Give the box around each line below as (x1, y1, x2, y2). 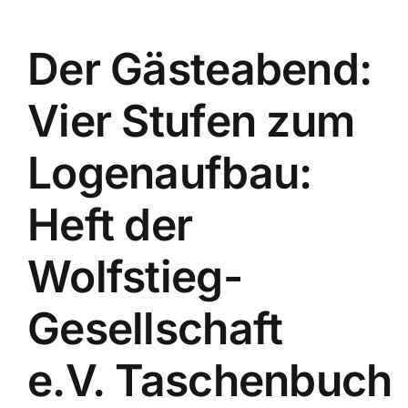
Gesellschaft (27, 301, 283, 356)
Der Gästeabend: (27, 42, 372, 97)
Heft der (27, 198, 193, 252)
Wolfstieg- (27, 250, 242, 304)
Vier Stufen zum (27, 94, 355, 148)
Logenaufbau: (27, 146, 312, 200)
